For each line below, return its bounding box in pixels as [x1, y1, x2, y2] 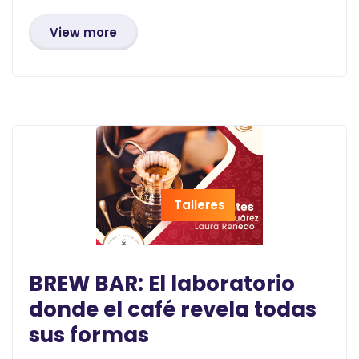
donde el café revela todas [29, 294, 317, 324]
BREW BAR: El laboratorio [29, 268, 295, 298]
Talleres [174, 196, 225, 213]
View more [50, 23, 117, 41]
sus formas [29, 320, 149, 349]
